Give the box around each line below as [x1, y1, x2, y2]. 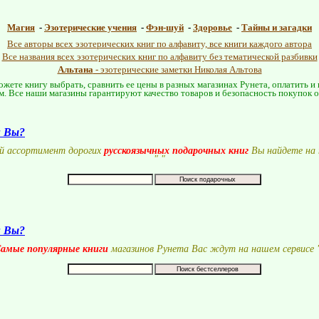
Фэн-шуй [146, 22, 184, 33]
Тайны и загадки [241, 22, 312, 33]
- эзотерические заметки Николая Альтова [93, 64, 262, 75]
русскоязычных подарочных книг [103, 145, 249, 156]
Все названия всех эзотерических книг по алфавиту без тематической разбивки [1, 51, 318, 62]
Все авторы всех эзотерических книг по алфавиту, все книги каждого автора [7, 38, 312, 49]
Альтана [57, 64, 93, 75]
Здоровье [193, 22, 232, 33]
